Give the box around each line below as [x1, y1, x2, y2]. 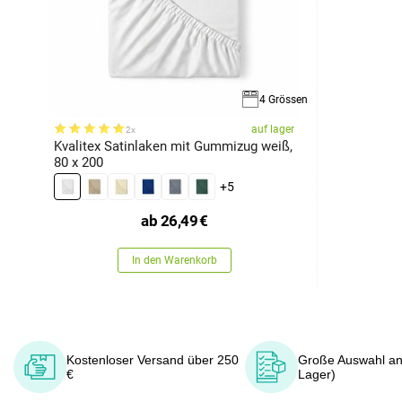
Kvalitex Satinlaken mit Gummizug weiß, [54, 138, 293, 154]
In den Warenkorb [131, 254, 217, 267]
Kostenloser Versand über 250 [66, 353, 239, 367]
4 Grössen [259, 93, 308, 106]
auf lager [251, 123, 294, 135]
